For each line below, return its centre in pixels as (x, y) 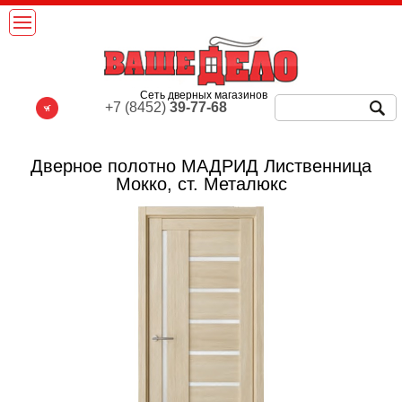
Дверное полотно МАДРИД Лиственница (201, 166)
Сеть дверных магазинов (203, 96)
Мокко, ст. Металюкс (201, 184)
